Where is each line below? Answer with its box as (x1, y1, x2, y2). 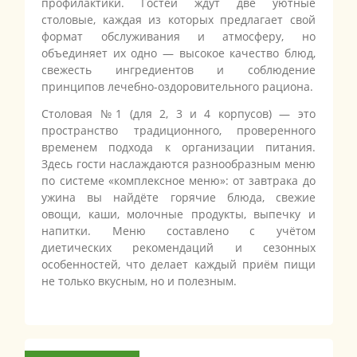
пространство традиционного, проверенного (41, 123, 316, 139)
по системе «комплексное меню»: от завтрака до (41, 173, 316, 189)
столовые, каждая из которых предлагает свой (41, 12, 316, 28)
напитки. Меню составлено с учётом (41, 223, 316, 239)
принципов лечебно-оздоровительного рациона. (41, 79, 314, 95)
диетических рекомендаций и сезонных (41, 240, 316, 256)
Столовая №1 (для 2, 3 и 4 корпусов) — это (41, 106, 316, 122)
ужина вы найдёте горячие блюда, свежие (41, 190, 316, 206)
